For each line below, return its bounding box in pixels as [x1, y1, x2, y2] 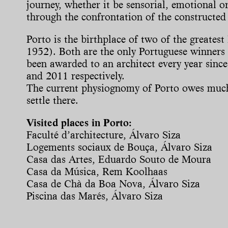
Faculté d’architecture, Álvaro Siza [26, 129, 181, 141]
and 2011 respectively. [26, 70, 125, 82]
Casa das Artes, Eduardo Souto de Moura [26, 153, 211, 166]
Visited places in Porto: [26, 117, 132, 129]
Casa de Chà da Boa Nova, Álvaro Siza [26, 178, 200, 190]
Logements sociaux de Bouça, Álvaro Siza [26, 141, 212, 154]
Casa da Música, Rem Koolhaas [26, 165, 167, 178]
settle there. [26, 94, 78, 107]
